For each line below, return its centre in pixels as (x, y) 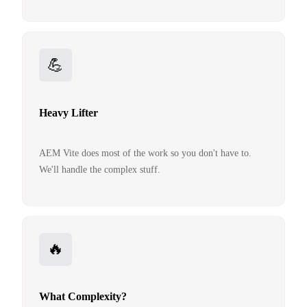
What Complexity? (83, 297)
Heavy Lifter (69, 112)
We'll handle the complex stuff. (100, 169)
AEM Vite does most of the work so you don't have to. (145, 153)
